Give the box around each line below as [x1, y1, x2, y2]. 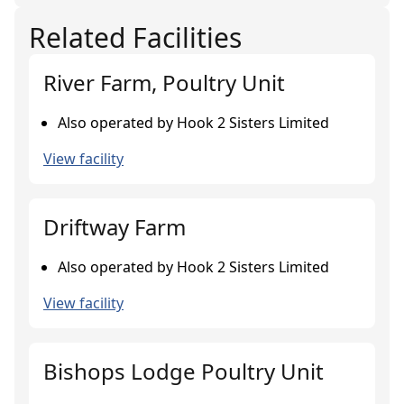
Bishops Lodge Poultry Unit [43, 356, 324, 386]
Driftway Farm [43, 212, 186, 242]
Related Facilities [29, 19, 242, 56]
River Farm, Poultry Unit [43, 68, 285, 97]
